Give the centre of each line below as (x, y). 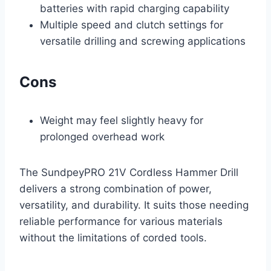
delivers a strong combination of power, (116, 188)
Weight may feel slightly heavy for (122, 120)
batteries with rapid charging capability (135, 8)
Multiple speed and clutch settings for (132, 24)
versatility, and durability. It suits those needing (134, 205)
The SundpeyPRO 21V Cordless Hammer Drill (129, 172)
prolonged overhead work (102, 136)
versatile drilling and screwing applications (143, 41)
